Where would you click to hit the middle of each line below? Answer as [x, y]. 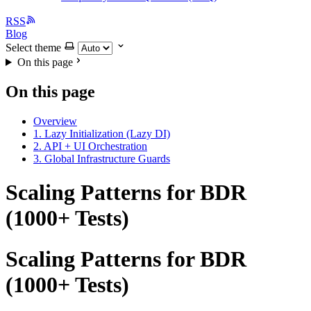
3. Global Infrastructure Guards [102, 158]
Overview [55, 121]
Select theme [33, 48]
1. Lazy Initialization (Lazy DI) [102, 133]
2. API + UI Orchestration [90, 146]
